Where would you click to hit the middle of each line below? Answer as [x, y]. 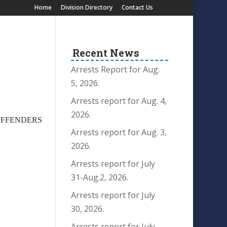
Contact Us [137, 7]
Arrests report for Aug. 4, [119, 101]
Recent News [106, 52]
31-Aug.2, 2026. [100, 178]
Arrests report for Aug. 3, [119, 133]
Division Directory [86, 7]
